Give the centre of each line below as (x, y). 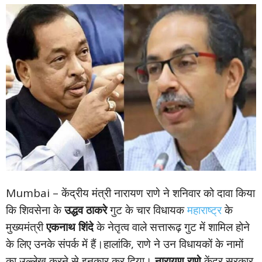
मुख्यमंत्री (26, 227)
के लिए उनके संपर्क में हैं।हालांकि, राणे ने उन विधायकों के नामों (125, 244)
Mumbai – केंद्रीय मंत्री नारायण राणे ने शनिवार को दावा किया (130, 193)
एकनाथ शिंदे (70, 227)
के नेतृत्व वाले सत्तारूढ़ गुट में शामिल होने (172, 227)
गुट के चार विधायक (147, 210)
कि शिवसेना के (35, 210)
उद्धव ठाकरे (86, 210)
